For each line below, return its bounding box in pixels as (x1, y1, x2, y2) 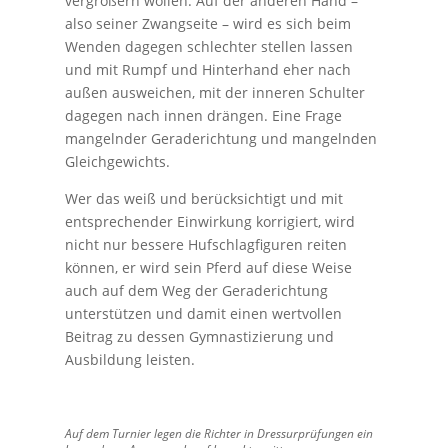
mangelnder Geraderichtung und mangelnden (64, 128, 377, 148)
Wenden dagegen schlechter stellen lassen (64, 36, 353, 56)
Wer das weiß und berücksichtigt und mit (64, 188, 343, 208)
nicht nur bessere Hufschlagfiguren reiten (64, 234, 347, 254)
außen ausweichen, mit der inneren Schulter (64, 82, 365, 102)
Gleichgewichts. (64, 151, 170, 171)
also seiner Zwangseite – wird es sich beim (64, 13, 351, 33)
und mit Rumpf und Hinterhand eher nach (64, 59, 351, 79)
